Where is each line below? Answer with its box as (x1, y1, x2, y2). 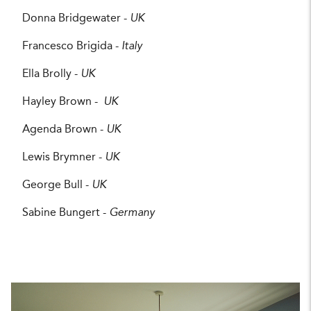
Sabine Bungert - (22, 207, 109, 219)
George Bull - (22, 179, 92, 191)
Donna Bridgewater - (22, 12, 130, 24)
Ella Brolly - (22, 68, 81, 80)
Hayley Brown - (22, 96, 103, 108)
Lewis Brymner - (22, 151, 105, 163)
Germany (109, 207, 155, 219)
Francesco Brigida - (22, 40, 121, 52)
